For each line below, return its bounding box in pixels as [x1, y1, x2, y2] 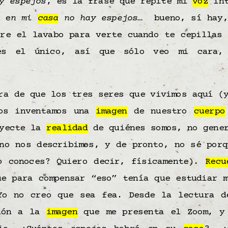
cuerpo [193, 106, 225, 117]
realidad [46, 123, 88, 133]
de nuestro [127, 106, 194, 117]
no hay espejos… [58, 13, 154, 23]
